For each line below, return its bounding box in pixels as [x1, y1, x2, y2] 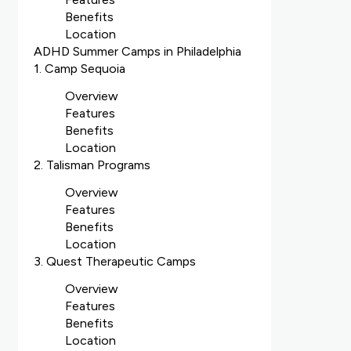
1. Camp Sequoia [33, 61, 125, 76]
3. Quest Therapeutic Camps [33, 254, 196, 269]
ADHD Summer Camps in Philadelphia [33, 44, 241, 59]
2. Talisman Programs [33, 157, 150, 172]
